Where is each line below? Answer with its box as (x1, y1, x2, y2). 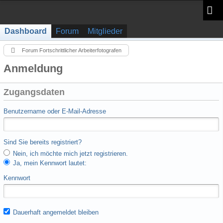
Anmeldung (3, 62, 63, 75)
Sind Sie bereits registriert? (3, 138, 82, 146)
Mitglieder (88, 27, 122, 35)
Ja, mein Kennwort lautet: (11, 159, 87, 167)
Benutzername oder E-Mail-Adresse (3, 108, 106, 115)
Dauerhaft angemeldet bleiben (11, 209, 99, 216)
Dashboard (4, 27, 47, 35)
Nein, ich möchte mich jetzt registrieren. (11, 150, 128, 157)
